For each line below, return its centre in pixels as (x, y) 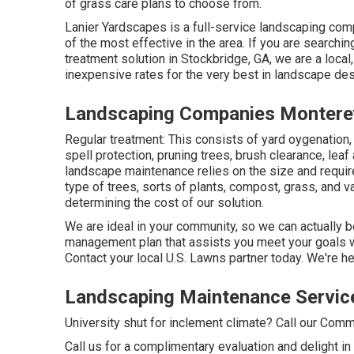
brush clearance (279, 155)
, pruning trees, (194, 155)
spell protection (108, 155)
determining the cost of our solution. (164, 203)
